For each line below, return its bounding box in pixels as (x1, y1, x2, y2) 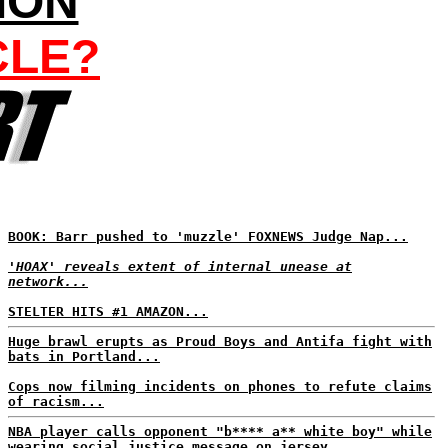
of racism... (8, 394, 104, 409)
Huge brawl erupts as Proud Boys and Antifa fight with (8, 334, 432, 349)
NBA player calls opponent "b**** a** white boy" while (8, 424, 432, 439)
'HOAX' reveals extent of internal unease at (8, 259, 352, 274)
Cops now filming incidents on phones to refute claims (8, 379, 432, 394)
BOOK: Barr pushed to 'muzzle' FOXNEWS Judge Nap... (8, 229, 408, 244)
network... (8, 274, 88, 289)
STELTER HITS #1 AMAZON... (8, 304, 208, 319)
